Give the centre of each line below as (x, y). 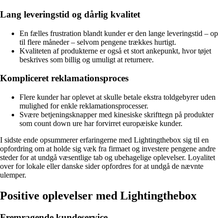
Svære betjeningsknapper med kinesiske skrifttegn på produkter (117, 115)
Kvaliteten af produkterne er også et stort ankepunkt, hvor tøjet (115, 51)
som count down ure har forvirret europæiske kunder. (101, 124)
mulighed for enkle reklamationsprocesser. (84, 106)
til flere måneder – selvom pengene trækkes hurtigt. (98, 42)
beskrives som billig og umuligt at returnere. (87, 59)
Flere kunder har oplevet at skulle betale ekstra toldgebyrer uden (118, 97)
